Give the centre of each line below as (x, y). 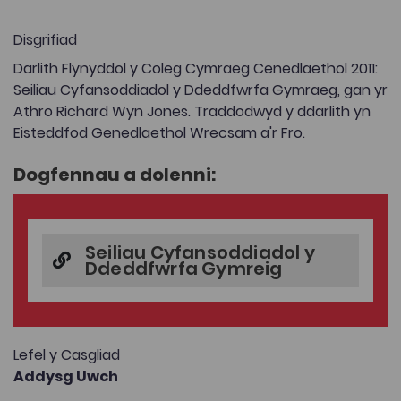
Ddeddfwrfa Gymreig (184, 268)
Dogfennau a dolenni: (115, 174)
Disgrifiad (45, 39)
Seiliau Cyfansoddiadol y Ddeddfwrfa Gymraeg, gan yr (200, 90)
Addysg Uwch (66, 376)
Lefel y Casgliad (67, 354)
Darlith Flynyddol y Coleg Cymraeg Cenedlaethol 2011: (196, 68)
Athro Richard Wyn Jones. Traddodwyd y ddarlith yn (192, 111)
